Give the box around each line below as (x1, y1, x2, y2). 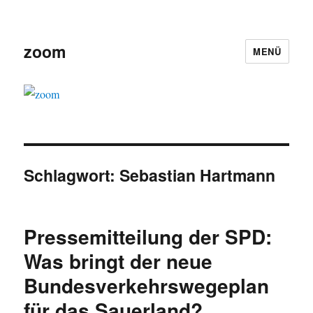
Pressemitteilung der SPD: (24, 222, 272, 252)
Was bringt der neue (24, 247, 213, 276)
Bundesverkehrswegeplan (24, 271, 270, 300)
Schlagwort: (24, 163, 120, 187)
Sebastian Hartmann (119, 163, 276, 187)
